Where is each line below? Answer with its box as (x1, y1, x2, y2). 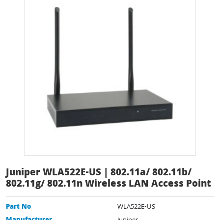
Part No (6, 201, 31, 213)
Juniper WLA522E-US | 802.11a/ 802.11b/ (6, 165, 192, 181)
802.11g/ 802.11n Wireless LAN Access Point (6, 176, 211, 192)
